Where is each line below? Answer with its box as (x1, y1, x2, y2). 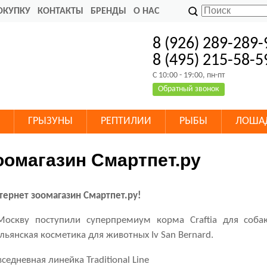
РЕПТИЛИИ (101, 116, 151, 127)
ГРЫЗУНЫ (28, 116, 73, 127)
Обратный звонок (158, 85, 220, 94)
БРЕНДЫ (91, 7, 126, 16)
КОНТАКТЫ (38, 7, 83, 16)
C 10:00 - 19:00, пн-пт (153, 71, 225, 80)
